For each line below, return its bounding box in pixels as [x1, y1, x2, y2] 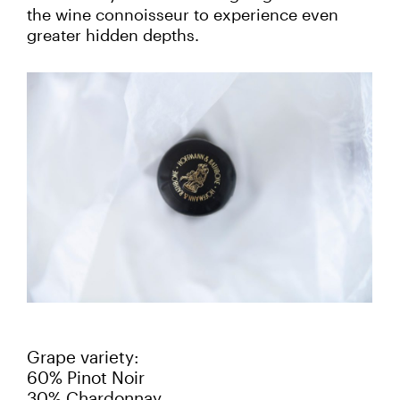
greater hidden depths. [27, 25, 199, 46]
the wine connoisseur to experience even [27, 4, 338, 25]
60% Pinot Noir [27, 368, 145, 388]
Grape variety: [27, 347, 139, 368]
